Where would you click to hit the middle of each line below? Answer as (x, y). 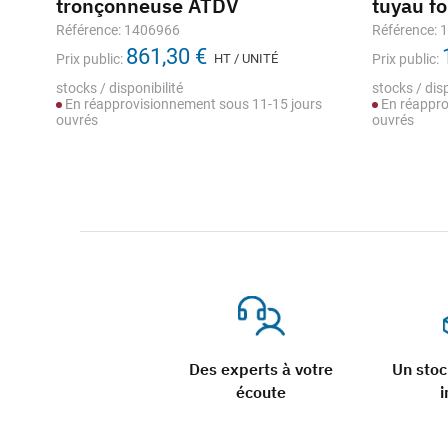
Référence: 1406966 (118, 30)
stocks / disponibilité (119, 88)
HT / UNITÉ (246, 58)
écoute (261, 392)
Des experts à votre (261, 369)
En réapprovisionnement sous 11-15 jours (192, 104)
